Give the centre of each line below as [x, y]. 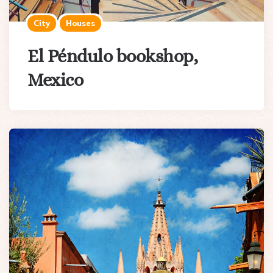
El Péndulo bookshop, [112, 56]
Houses [80, 23]
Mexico [55, 80]
